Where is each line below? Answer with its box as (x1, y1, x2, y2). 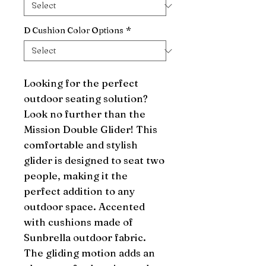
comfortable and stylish (24, 138, 138, 151)
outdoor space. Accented (24, 200, 145, 213)
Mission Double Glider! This (24, 123, 157, 136)
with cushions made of (24, 216, 133, 229)
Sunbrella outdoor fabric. (24, 231, 146, 244)
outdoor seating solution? (24, 92, 148, 105)
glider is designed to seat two (24, 154, 164, 167)
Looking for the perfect (24, 77, 138, 90)
